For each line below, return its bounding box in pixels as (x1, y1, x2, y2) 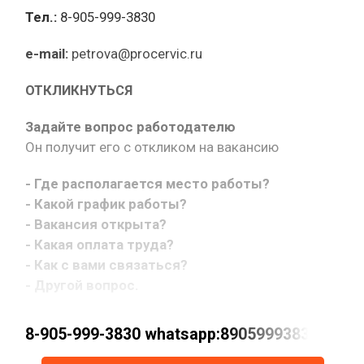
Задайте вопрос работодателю (25, 118, 236, 135)
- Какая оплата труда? (25, 236, 174, 253)
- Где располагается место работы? (25, 175, 270, 192)
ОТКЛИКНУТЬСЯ (25, 81, 132, 98)
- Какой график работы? (25, 195, 187, 212)
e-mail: (25, 45, 68, 62)
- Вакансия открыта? (25, 215, 167, 232)
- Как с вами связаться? (25, 256, 188, 273)
